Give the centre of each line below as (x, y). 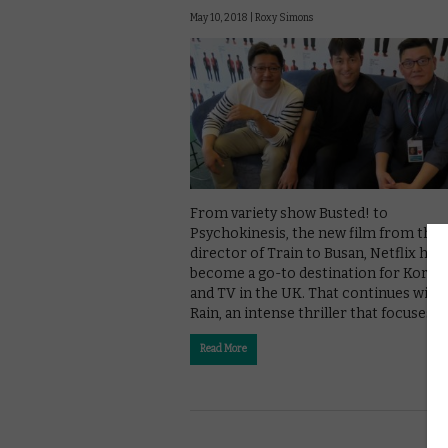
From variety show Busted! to (289, 214)
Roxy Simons (284, 17)
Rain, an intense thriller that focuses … (317, 314)
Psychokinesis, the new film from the (315, 234)
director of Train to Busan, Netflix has (316, 254)
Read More (223, 349)
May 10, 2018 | (222, 17)
